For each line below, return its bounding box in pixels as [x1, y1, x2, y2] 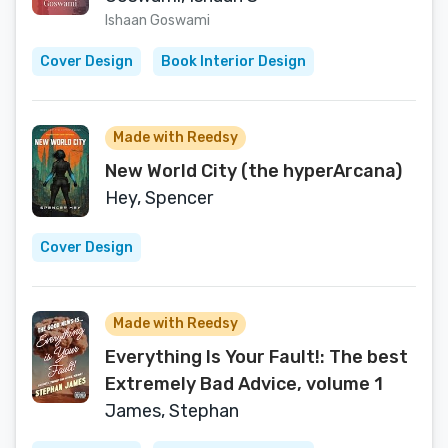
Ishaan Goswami [105, 12, 210, 29]
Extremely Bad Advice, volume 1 [105, 373, 383, 395]
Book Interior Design [161, 53, 306, 70]
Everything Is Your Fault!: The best [105, 346, 408, 368]
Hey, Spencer [105, 187, 213, 209]
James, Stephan [105, 400, 239, 422]
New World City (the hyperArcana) [105, 160, 402, 182]
